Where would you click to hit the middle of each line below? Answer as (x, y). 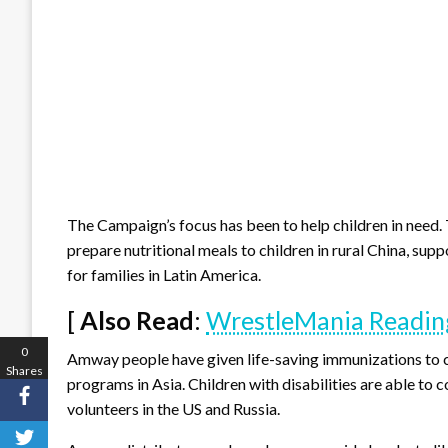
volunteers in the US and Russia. (173, 408)
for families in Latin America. (164, 274)
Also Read (137, 319)
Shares (24, 370)
